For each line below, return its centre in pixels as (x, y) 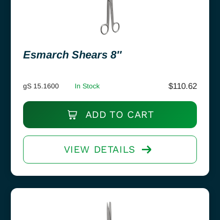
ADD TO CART (118, 114)
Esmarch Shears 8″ (72, 55)
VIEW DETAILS (99, 149)
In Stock (87, 86)
